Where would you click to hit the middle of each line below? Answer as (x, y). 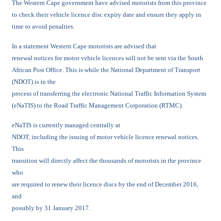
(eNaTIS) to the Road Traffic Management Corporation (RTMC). (97, 105)
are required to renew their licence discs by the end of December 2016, (105, 184)
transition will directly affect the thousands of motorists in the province (107, 161)
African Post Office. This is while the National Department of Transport (106, 70)
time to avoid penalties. (43, 26)
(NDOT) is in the (34, 82)
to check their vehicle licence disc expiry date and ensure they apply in (107, 15)
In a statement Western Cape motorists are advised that (84, 46)
